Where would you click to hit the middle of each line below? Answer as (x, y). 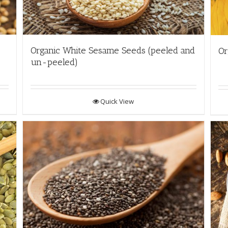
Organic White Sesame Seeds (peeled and (112, 51)
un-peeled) (54, 62)
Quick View (117, 102)
